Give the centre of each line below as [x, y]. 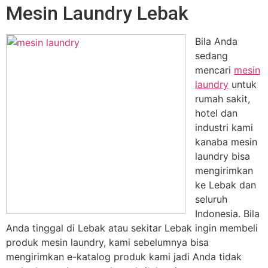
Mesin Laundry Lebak [97, 13]
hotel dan [216, 113]
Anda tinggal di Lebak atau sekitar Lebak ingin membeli [132, 228]
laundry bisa [223, 156]
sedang [211, 56]
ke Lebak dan [226, 185]
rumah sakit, [223, 99]
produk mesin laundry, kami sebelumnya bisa [107, 242]
